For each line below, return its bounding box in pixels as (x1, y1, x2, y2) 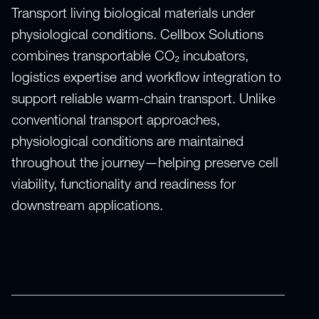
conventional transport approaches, (11, 114, 220, 128)
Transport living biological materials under (11, 7, 255, 21)
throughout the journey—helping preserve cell (11, 157, 278, 171)
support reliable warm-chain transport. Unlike (11, 93, 276, 107)
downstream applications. (11, 199, 163, 214)
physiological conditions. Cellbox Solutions (11, 28, 263, 43)
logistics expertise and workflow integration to (11, 71, 281, 85)
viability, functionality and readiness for (11, 178, 236, 192)
